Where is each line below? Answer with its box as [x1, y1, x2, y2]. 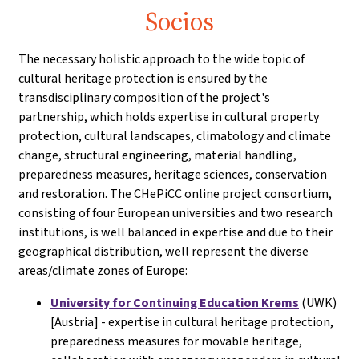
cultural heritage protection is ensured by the [18, 70, 268, 87]
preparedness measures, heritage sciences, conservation [18, 166, 327, 183]
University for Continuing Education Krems [50, 294, 299, 311]
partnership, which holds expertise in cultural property [18, 108, 319, 125]
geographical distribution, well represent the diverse [18, 243, 309, 260]
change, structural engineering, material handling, [18, 147, 296, 163]
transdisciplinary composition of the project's [18, 89, 270, 106]
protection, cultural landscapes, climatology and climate [18, 127, 331, 144]
